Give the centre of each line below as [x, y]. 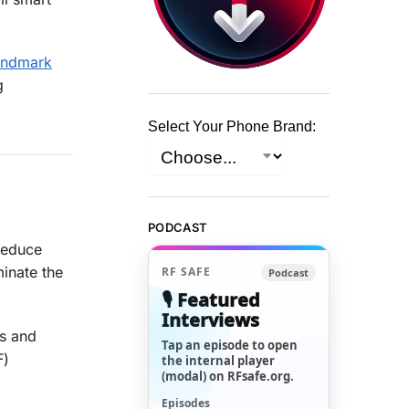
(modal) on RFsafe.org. [228, 376]
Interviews [211, 320]
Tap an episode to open [230, 345]
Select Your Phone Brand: [232, 127]
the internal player [219, 360]
